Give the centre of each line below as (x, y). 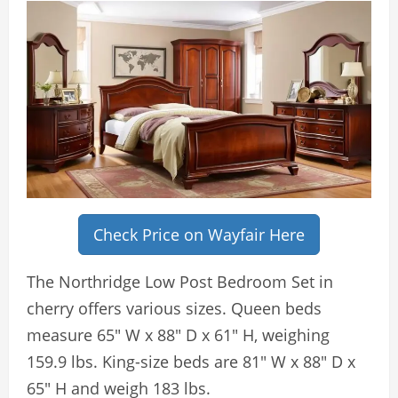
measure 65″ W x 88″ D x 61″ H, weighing (178, 334)
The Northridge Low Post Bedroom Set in (180, 281)
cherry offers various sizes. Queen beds (174, 308)
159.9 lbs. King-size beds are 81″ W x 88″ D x (191, 361)
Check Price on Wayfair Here (199, 234)
